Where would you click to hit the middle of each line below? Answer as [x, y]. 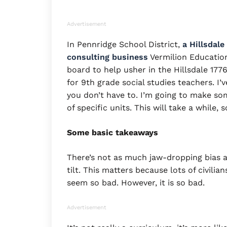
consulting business [107, 57]
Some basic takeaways [112, 132]
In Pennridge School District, [125, 44]
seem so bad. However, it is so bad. [136, 182]
